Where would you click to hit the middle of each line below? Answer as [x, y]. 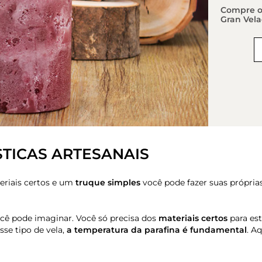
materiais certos [193, 218]
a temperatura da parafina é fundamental [157, 230]
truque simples [108, 183]
